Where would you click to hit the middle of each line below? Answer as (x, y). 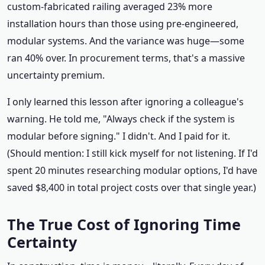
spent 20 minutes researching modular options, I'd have (132, 170)
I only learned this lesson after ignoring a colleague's (125, 102)
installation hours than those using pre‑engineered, (123, 24)
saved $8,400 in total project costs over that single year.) (132, 188)
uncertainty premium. (56, 75)
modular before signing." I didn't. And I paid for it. (119, 136)
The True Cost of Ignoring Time (124, 224)
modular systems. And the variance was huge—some (126, 41)
